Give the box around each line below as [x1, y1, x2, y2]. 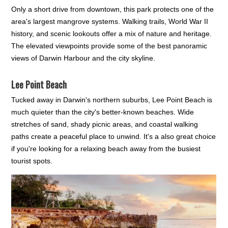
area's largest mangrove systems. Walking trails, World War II [11, 17, 209, 25]
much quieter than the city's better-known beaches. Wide [11, 107, 194, 116]
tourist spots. [11, 156, 53, 165]
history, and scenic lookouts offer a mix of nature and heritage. [11, 29, 212, 38]
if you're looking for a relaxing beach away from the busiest [11, 144, 201, 153]
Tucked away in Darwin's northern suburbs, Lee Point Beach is [11, 95, 213, 104]
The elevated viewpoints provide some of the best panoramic [11, 41, 208, 50]
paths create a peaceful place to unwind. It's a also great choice [11, 132, 216, 140]
